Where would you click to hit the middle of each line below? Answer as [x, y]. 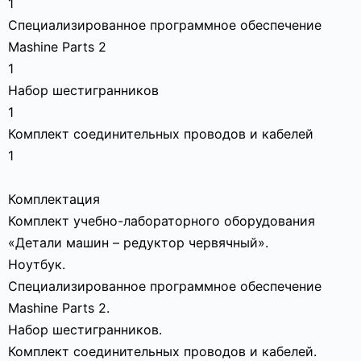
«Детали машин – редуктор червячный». [138, 243]
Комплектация [54, 199]
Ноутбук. [37, 264]
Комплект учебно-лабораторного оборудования [162, 221]
